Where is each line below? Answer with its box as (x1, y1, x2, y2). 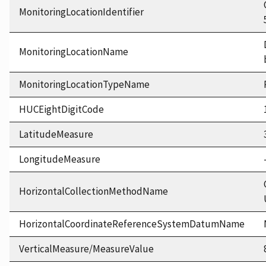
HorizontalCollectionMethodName (19, 185, 168, 198)
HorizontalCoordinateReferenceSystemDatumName (19, 217, 245, 231)
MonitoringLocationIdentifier (19, 5, 144, 19)
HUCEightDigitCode (19, 103, 104, 116)
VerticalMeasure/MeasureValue (19, 242, 154, 256)
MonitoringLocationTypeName (19, 78, 150, 91)
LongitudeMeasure (19, 153, 100, 166)
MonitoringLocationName (19, 45, 128, 59)
